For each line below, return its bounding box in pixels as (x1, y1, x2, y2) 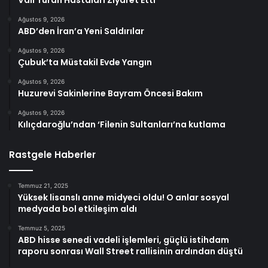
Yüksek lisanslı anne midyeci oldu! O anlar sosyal (18, 191, 229, 204)
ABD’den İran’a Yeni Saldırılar (18, 25, 144, 38)
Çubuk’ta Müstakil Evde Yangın (18, 56, 152, 69)
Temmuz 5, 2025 (18, 224, 65, 232)
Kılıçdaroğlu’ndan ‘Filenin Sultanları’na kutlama (18, 118, 226, 131)
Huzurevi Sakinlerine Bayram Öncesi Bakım (18, 87, 203, 100)
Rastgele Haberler (9, 148, 96, 162)
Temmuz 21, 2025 (18, 182, 68, 190)
